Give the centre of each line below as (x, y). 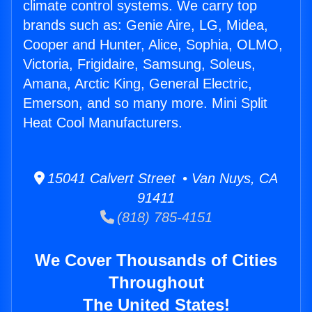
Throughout (156, 283)
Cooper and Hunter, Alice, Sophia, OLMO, (153, 45)
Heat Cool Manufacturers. (103, 123)
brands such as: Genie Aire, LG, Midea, (146, 25)
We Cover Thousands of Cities (156, 260)
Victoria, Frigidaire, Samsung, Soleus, (139, 64)
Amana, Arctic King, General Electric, (138, 84)
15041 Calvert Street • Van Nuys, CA (161, 179)
